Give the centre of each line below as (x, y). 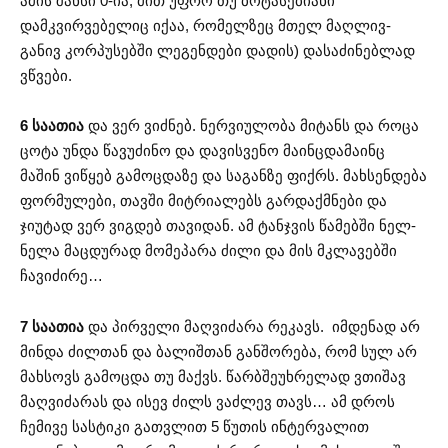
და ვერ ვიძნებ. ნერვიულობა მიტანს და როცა (251, 126)
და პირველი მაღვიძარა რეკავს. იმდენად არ (252, 326)
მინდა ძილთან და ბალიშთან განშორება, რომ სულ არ (218, 351)
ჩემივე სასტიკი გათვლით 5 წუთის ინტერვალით (194, 426)
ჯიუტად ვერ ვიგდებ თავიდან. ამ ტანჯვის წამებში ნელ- (218, 226)
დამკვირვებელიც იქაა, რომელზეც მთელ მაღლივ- (205, 25)
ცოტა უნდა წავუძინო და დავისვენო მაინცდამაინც (202, 151)
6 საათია (52, 126)
